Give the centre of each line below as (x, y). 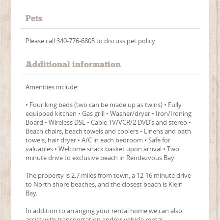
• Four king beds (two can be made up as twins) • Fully (104, 105)
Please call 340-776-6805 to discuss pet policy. (91, 41)
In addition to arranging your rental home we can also (104, 211)
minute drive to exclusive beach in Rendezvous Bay (100, 158)
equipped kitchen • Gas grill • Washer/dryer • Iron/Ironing (109, 114)
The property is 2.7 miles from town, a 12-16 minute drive (109, 176)
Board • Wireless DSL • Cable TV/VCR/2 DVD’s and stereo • (109, 123)
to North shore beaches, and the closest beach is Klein (104, 184)
